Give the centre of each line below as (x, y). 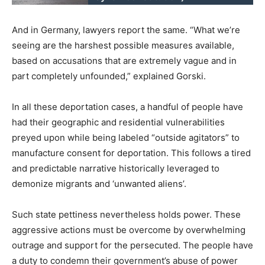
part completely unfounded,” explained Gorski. (109, 76)
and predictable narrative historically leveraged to (116, 168)
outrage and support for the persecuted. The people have (132, 245)
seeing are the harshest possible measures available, (123, 45)
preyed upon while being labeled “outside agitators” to (126, 137)
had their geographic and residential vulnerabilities (118, 122)
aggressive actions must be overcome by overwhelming (129, 230)
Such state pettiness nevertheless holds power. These (126, 214)
